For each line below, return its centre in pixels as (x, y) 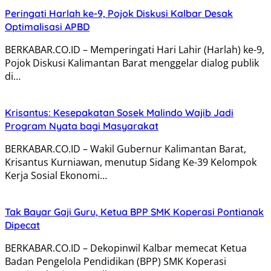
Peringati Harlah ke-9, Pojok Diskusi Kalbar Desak (119, 13)
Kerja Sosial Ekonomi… (56, 175)
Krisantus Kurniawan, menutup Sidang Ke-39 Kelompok (131, 162)
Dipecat (22, 225)
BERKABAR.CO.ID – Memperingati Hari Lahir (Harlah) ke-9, (135, 49)
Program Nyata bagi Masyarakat (82, 126)
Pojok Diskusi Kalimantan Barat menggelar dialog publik (133, 63)
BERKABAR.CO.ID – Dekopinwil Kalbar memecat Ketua (126, 248)
